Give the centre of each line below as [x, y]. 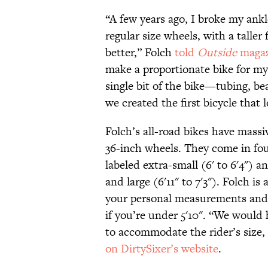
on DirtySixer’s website [162, 249]
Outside [217, 53]
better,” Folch [140, 53]
